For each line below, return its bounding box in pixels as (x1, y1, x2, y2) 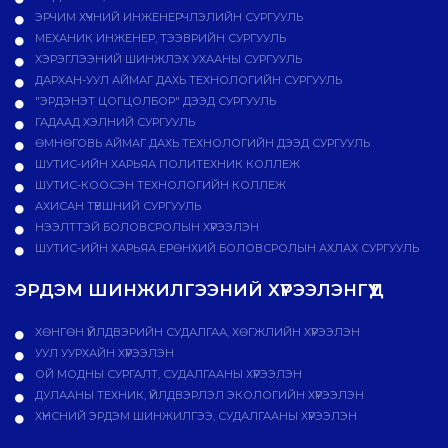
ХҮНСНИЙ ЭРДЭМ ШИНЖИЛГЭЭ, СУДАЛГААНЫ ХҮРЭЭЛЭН (32, 409, 357, 424)
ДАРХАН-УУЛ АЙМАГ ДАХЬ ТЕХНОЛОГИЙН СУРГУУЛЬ (32, 73, 342, 88)
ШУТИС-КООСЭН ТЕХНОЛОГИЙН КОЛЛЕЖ (32, 178, 286, 193)
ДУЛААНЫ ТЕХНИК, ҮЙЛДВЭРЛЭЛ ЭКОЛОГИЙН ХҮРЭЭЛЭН (32, 388, 364, 403)
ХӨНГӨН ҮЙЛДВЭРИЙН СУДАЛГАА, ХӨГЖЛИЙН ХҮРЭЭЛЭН (32, 325, 360, 340)
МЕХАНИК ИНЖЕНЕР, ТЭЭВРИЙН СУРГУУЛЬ (32, 31, 286, 46)
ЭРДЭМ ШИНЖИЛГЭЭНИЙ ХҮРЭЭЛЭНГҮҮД (15, 280, 384, 301)
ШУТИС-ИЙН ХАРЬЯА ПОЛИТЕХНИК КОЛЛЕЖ (32, 157, 300, 172)
